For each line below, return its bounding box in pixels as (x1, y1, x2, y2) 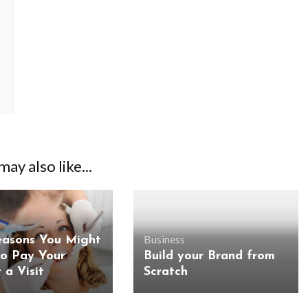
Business (143, 232, 185, 246)
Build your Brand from (143, 250, 275, 263)
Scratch (143, 265, 188, 279)
